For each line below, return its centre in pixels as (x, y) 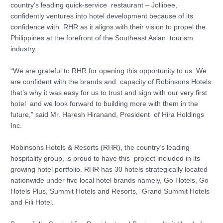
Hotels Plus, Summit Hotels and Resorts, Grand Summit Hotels (110, 191)
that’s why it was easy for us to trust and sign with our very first (109, 93)
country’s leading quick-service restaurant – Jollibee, (94, 5)
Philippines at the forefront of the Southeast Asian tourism (102, 38)
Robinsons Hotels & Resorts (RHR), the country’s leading (100, 147)
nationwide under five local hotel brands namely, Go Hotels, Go (110, 180)
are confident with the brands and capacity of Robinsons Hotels (111, 82)
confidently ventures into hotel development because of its (102, 16)
